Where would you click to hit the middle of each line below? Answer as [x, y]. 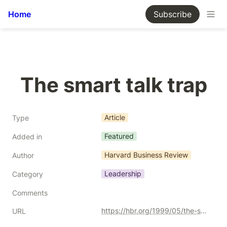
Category [28, 174]
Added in [27, 137]
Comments [30, 193]
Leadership [123, 174]
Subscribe [173, 14]
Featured [119, 136]
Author [23, 155]
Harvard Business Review [146, 155]
